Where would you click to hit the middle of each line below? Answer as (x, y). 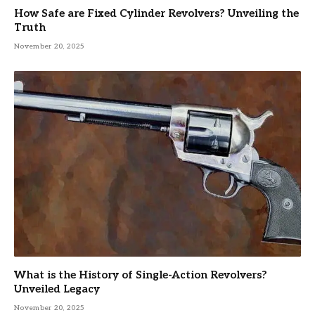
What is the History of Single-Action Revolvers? (141, 275)
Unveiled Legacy (57, 289)
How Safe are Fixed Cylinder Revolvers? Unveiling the (156, 14)
